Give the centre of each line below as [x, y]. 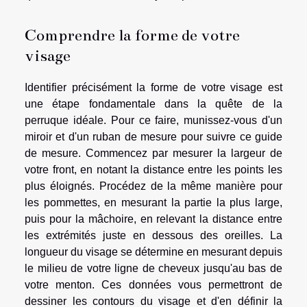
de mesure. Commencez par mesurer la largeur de [153, 153]
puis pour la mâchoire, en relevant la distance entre [153, 219]
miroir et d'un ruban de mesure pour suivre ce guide [153, 137]
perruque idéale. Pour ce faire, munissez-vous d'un [153, 121]
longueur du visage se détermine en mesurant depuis [153, 252]
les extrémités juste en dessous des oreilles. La [153, 236]
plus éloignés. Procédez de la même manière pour [153, 186]
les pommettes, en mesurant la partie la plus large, [153, 203]
